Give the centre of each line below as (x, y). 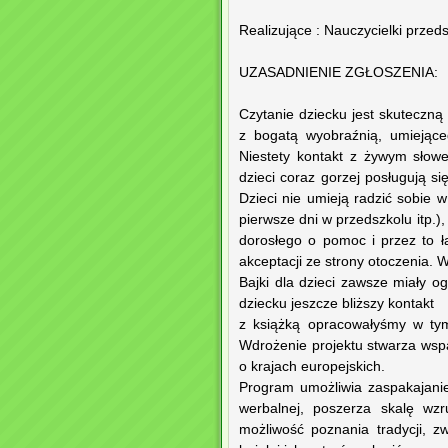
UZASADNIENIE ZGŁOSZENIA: (338, 73)
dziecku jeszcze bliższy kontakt (336, 304)
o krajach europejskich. (312, 367)
